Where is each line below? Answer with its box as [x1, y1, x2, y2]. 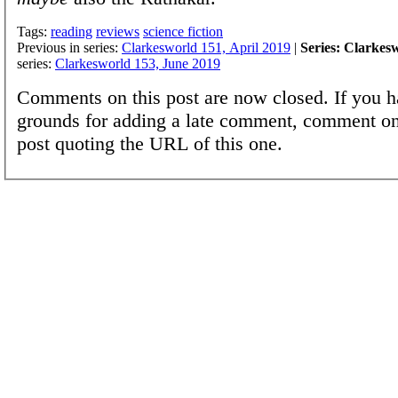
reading [51, 23, 92, 39]
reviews [96, 23, 139, 39]
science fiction [143, 23, 223, 39]
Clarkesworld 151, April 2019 [122, 39, 291, 55]
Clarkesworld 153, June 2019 [55, 55, 220, 71]
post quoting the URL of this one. [17, 131, 283, 155]
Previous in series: [17, 39, 122, 55]
